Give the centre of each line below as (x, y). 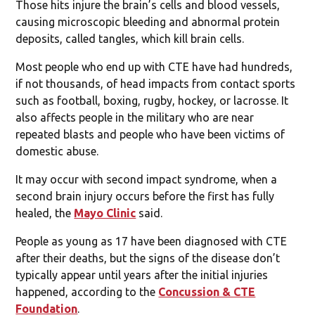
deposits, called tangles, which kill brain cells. (130, 38)
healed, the (45, 213)
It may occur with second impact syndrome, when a (147, 179)
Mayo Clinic (105, 213)
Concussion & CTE (207, 291)
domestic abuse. (57, 151)
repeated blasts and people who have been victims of (150, 134)
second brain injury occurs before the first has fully (145, 196)
